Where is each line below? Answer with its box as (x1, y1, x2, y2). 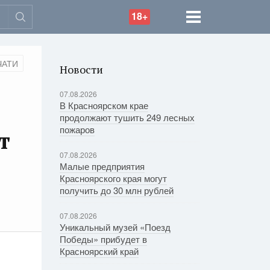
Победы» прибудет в (59, 233, 147, 245)
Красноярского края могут (59, 172, 167, 184)
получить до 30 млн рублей (59, 184, 174, 196)
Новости (59, 62, 103, 77)
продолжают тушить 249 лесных (59, 111, 195, 124)
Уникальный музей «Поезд (59, 221, 171, 233)
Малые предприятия (59, 160, 145, 172)
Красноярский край (59, 245, 139, 257)
